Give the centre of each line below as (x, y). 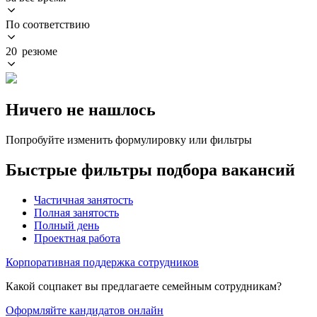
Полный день (67, 225)
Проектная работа (77, 238)
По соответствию (48, 24)
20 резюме (31, 51)
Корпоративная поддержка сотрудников (102, 262)
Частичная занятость (83, 200)
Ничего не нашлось (81, 109)
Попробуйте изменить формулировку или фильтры (129, 139)
